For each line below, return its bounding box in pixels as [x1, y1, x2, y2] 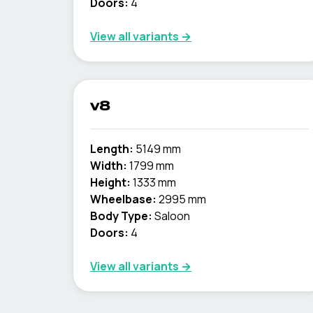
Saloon [154, 208, 190, 224]
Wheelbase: [90, 191, 156, 207]
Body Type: [90, 208, 152, 224]
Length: [90, 141, 133, 156]
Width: [90, 158, 127, 173]
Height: [90, 175, 131, 190]
